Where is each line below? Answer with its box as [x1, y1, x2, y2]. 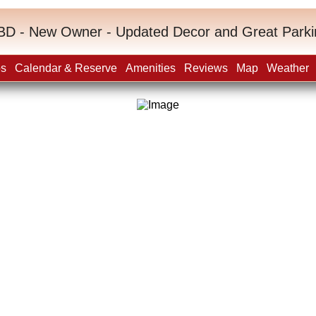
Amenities [126, 62, 176, 74]
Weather [267, 62, 309, 74]
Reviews [184, 62, 228, 74]
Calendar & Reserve [15, 62, 117, 74]
